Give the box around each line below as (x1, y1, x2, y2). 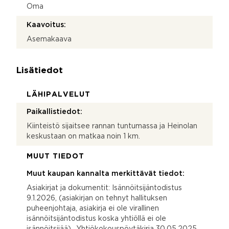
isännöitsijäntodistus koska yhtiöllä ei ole (27, 215, 166, 222)
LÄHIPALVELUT (27, 91, 90, 98)
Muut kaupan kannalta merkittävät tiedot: (27, 170, 185, 177)
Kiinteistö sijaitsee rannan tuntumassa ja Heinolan (27, 123, 197, 129)
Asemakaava (27, 36, 72, 42)
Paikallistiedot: (27, 108, 82, 115)
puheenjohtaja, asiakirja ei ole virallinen (27, 205, 159, 212)
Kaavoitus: (27, 21, 66, 28)
